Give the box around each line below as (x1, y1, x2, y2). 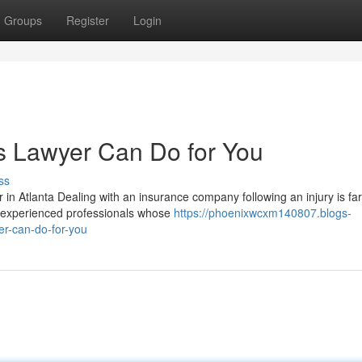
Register (66, 12, 109, 28)
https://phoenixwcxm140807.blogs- (174, 204, 351, 221)
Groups (4, 12, 42, 28)
